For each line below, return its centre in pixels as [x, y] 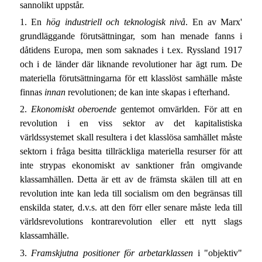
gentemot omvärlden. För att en [180, 109]
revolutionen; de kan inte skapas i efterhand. [147, 92]
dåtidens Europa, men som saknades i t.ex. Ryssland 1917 [131, 50]
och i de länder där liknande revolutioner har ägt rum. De [131, 64]
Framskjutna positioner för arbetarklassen [112, 253]
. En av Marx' [214, 22]
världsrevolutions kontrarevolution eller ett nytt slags [131, 222]
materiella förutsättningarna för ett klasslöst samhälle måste [131, 78]
